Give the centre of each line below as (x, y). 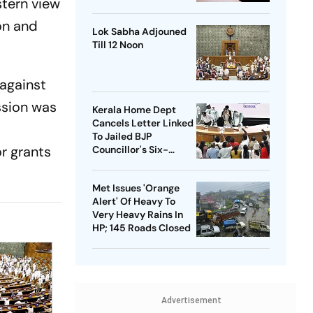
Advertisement (191, 301)
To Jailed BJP (122, 137)
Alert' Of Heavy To (133, 202)
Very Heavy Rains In (137, 215)
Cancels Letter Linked (143, 123)
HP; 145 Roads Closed (141, 228)
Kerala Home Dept (134, 110)
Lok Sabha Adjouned (139, 32)
